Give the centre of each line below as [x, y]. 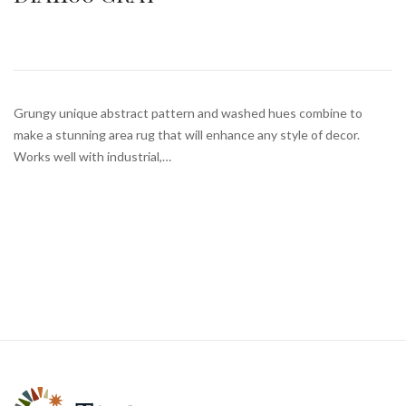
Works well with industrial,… [92, 157]
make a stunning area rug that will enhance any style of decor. [187, 135]
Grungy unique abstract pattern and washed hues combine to [188, 113]
